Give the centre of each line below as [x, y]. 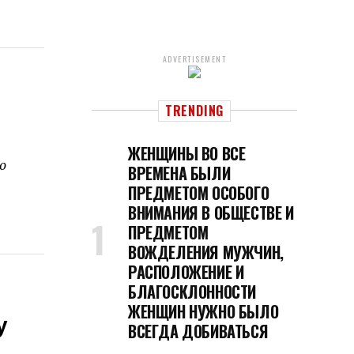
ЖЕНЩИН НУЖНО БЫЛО [203, 311]
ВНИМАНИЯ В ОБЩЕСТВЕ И [211, 213]
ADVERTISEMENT [194, 59]
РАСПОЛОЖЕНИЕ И [186, 272]
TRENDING [194, 111]
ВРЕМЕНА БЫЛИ [179, 173]
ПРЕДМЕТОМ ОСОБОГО [199, 193]
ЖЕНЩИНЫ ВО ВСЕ [187, 153]
